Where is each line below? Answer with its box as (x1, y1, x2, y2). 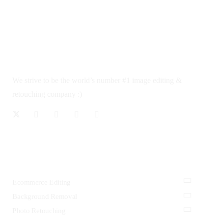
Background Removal (12, 192, 78, 200)
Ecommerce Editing (12, 178, 71, 186)
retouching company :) (12, 90, 82, 99)
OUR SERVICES (12, 148, 84, 160)
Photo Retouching (12, 207, 66, 215)
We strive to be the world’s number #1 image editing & (12, 76, 182, 85)
